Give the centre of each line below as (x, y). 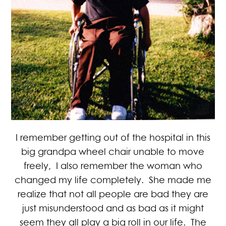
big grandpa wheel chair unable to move (113, 152)
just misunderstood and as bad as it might (113, 208)
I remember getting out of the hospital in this (113, 137)
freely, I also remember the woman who (113, 166)
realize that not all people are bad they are (113, 194)
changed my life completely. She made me (113, 180)
